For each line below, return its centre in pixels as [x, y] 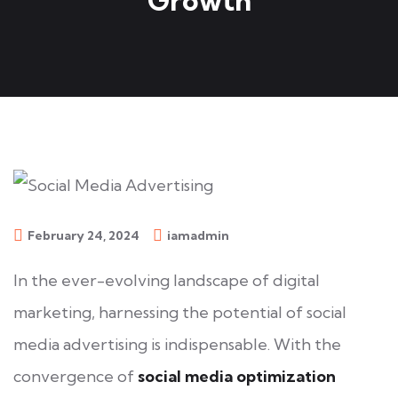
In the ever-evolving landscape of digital [167, 280]
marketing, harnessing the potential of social [180, 312]
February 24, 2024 [84, 235]
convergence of [76, 376]
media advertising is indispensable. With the [177, 344]
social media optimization [237, 376]
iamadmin [198, 235]
